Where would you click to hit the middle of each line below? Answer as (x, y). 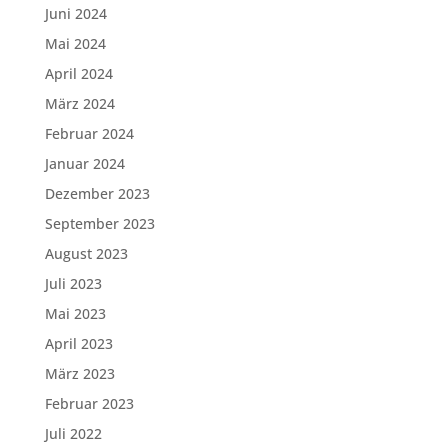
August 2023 (86, 253)
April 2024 (78, 73)
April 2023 (78, 343)
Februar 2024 (89, 133)
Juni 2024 (75, 13)
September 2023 (99, 223)
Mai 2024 (75, 43)
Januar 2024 (84, 163)
